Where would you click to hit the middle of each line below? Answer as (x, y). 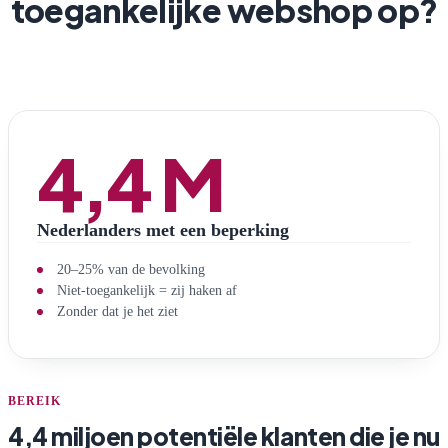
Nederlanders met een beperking (163, 230)
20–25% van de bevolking (131, 269)
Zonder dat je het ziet (117, 311)
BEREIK (34, 401)
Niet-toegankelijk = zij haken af (147, 290)
